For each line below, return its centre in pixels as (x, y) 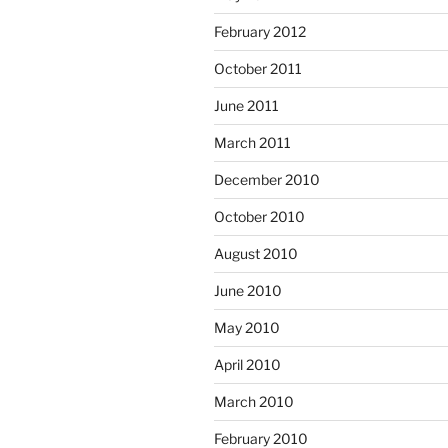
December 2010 (267, 179)
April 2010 (247, 364)
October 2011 (258, 68)
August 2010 (256, 253)
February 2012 (260, 31)
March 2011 (252, 142)
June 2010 (248, 290)
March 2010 (254, 401)
